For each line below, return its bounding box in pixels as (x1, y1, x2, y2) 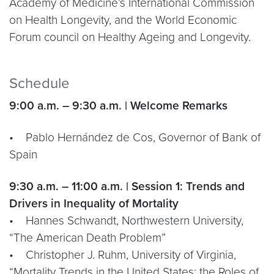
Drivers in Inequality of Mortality (9, 196, 179, 210)
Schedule (9, 75, 70, 92)
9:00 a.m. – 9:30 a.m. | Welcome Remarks (9, 98, 228, 113)
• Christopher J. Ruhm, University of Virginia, (9, 248, 236, 262)
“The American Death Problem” (9, 231, 166, 245)
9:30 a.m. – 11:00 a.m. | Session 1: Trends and (9, 179, 245, 193)
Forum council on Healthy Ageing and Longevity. (9, 30, 251, 44)
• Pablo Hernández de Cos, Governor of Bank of (9, 130, 261, 144)
